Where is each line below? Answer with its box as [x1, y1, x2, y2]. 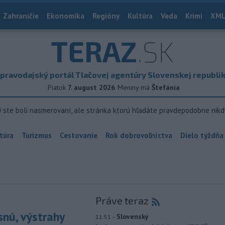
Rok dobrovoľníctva [105, 131, 172, 140]
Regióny [92, 11, 120, 21]
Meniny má [118, 83, 152, 92]
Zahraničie [3, 11, 39, 21]
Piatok [48, 83, 66, 92]
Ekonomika [47, 11, 84, 21]
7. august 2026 [68, 83, 115, 92]
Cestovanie [60, 131, 97, 140]
